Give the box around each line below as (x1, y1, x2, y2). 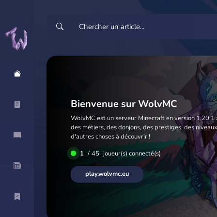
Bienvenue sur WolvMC (71, 97, 177, 110)
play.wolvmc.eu (85, 170, 129, 179)
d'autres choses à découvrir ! (71, 132, 150, 141)
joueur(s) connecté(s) (103, 149, 161, 158)
